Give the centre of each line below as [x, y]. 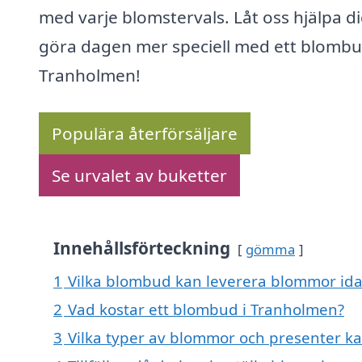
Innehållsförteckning [142, 248]
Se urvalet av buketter [139, 176]
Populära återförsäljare [145, 134]
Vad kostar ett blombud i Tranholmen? [206, 309]
